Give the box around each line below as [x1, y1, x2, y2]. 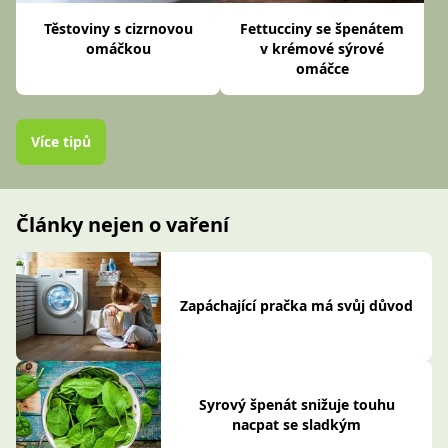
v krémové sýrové [260, 38, 384, 58]
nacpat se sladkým [232, 414, 361, 434]
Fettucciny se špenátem [240, 18, 404, 38]
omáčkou [85, 38, 151, 58]
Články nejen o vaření [16, 210, 229, 238]
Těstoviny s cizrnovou [43, 18, 193, 38]
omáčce [295, 58, 349, 78]
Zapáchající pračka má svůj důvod [180, 296, 413, 316]
